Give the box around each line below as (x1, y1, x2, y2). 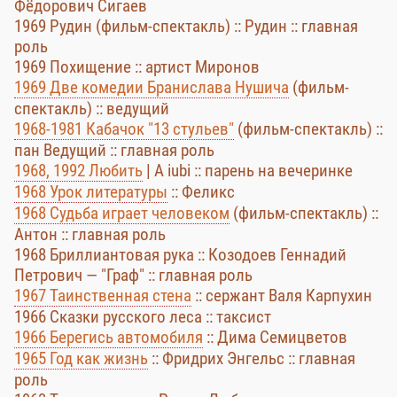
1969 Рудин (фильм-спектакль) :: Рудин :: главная (14, 16, 358, 36)
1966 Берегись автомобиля (14, 327, 203, 347)
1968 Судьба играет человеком (14, 203, 230, 223)
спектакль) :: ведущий (14, 98, 169, 119)
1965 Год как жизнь (14, 348, 148, 369)
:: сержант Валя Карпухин (191, 285, 372, 306)
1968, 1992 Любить (14, 160, 143, 181)
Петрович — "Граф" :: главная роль (14, 265, 253, 285)
